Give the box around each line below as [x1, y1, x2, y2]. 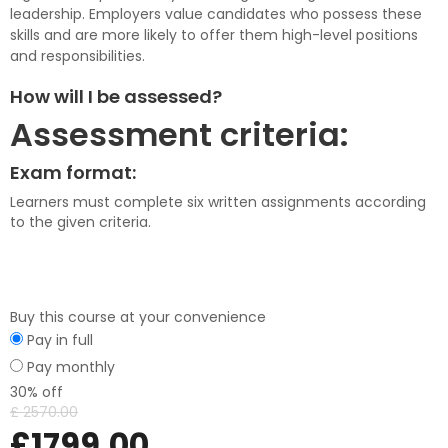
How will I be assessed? [10, 84, 224, 110]
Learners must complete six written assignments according [10, 192, 426, 213]
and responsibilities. [10, 46, 145, 67]
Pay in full [27, 330, 93, 351]
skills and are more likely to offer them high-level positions [10, 25, 418, 46]
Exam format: [10, 160, 136, 186]
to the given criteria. [10, 212, 151, 233]
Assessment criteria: [10, 112, 349, 158]
